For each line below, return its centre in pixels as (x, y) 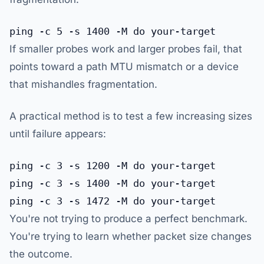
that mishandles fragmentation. (83, 85)
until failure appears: (58, 134)
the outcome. (41, 254)
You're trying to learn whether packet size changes (131, 237)
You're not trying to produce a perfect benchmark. (128, 219)
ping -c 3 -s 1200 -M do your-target (113, 166)
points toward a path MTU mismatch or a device (124, 67)
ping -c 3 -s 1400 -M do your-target (113, 184)
